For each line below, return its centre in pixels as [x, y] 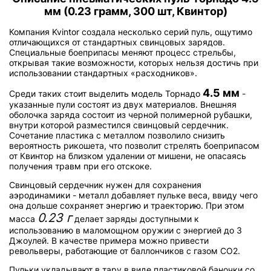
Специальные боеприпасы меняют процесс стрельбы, [122, 53]
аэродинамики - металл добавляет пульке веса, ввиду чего [133, 195]
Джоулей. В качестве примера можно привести [109, 241]
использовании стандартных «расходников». [103, 73]
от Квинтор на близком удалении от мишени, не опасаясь [128, 156]
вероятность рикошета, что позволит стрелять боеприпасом [134, 146]
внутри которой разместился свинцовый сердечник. [119, 125]
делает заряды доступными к [135, 219]
